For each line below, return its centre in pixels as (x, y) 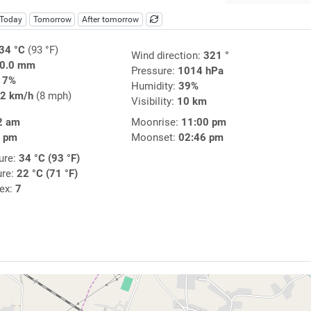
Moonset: (154, 138)
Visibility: (154, 102)
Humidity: (154, 86)
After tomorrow (111, 20)
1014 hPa (200, 71)
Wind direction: (167, 56)
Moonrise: (156, 123)
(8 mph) (52, 96)
